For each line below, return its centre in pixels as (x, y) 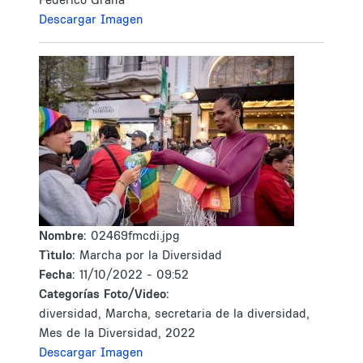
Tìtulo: (57, 255)
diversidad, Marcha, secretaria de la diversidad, (174, 313)
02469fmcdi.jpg (135, 235)
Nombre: (65, 235)
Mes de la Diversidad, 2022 (117, 333)
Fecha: (59, 274)
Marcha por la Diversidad (151, 255)
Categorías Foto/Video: (104, 294)
